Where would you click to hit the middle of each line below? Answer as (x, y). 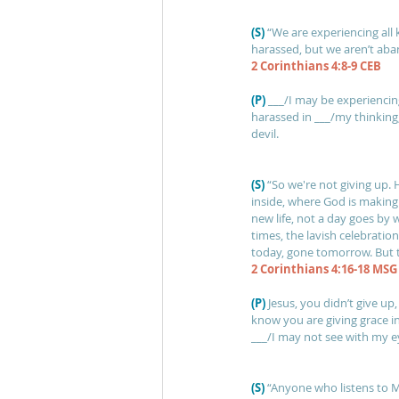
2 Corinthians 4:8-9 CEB (316, 66)
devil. (265, 134)
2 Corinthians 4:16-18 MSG (324, 269)
